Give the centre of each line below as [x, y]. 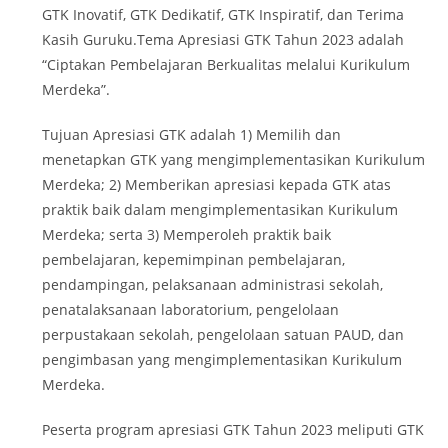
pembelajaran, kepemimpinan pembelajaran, [194, 259]
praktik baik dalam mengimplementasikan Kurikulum [220, 209]
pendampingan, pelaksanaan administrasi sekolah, [213, 284]
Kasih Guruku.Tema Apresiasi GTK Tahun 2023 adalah [223, 39]
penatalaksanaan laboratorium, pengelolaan [191, 309]
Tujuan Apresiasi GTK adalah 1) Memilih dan [192, 134]
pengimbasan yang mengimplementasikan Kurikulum [222, 359]
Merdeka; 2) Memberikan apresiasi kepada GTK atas [217, 184]
